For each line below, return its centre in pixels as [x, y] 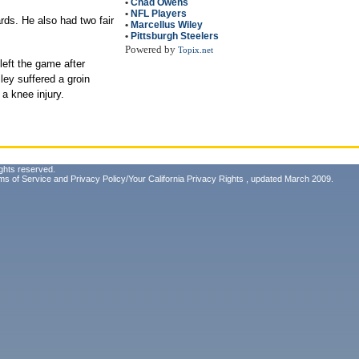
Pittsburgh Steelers [175, 36]
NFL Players [159, 14]
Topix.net [196, 50]
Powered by [151, 49]
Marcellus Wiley [167, 25]
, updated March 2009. [288, 179]
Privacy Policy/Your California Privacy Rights [157, 179]
